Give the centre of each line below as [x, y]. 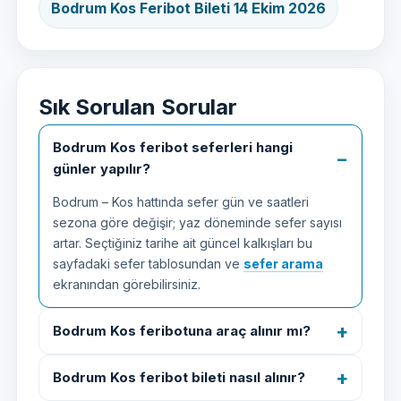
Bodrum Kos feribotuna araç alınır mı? [182, 331]
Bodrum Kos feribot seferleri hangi [173, 147]
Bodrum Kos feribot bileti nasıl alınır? [179, 377]
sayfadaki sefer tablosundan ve [148, 264]
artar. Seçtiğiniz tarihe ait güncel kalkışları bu [183, 243]
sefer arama [283, 264]
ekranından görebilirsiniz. [127, 284]
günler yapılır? [102, 169]
